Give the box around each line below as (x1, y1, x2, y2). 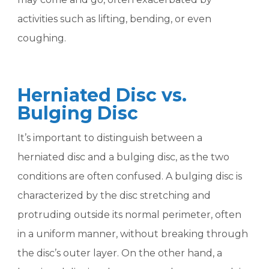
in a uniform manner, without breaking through (17, 228, 249, 240)
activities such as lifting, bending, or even (17, 13, 212, 25)
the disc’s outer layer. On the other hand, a (17, 247, 223, 259)
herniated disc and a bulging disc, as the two (17, 151, 230, 163)
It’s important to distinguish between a (17, 132, 203, 144)
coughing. (17, 32, 67, 44)
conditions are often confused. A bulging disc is (17, 171, 243, 182)
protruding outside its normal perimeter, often (17, 209, 242, 220)
